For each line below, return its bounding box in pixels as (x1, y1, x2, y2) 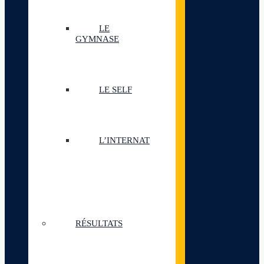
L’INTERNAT (99, 136, 150, 145)
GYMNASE (75, 34, 119, 44)
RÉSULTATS (75, 219, 123, 228)
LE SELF (99, 85, 132, 94)
